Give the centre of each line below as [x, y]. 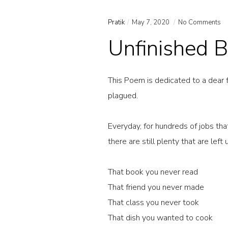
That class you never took [154, 202]
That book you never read [153, 172]
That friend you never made [156, 187]
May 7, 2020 [152, 22]
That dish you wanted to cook [161, 218]
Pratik [117, 22]
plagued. [124, 95]
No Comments [200, 22]
